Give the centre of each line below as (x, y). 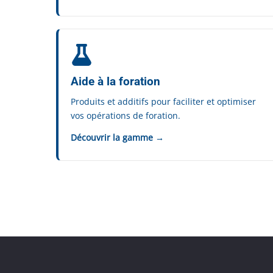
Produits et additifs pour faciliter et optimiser (163, 101)
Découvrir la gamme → (117, 137)
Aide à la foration (115, 81)
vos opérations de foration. (126, 115)
